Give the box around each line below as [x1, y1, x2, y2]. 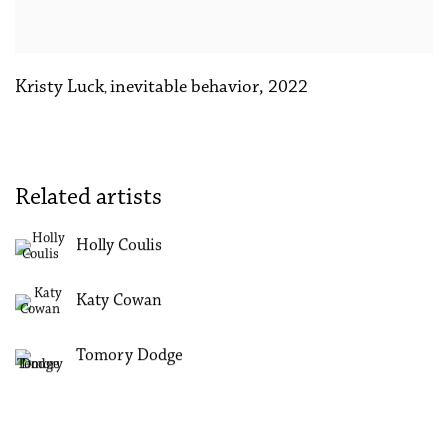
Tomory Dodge [76, 347, 183, 366]
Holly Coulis [76, 237, 162, 256]
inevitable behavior [110, 77, 259, 97]
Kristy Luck [15, 77, 104, 97]
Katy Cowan [76, 292, 162, 311]
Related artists [15, 185, 162, 210]
